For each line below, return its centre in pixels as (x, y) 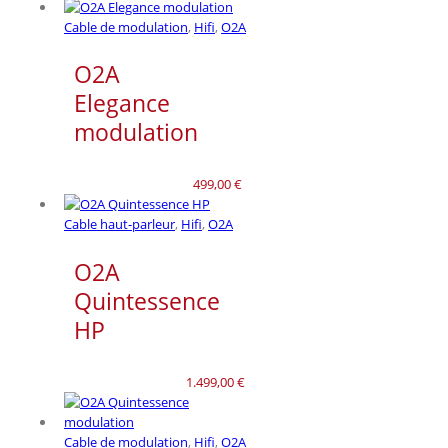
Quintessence (147, 300)
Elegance (122, 103)
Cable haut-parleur (119, 224)
